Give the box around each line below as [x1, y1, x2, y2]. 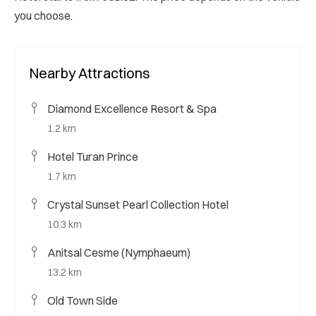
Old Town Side [47, 293, 118, 308]
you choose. [14, 8, 73, 23]
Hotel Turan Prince [47, 149, 138, 164]
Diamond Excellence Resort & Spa [47, 101, 217, 116]
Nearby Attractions [29, 63, 150, 82]
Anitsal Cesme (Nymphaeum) [47, 245, 190, 260]
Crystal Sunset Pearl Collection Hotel [47, 197, 229, 212]
